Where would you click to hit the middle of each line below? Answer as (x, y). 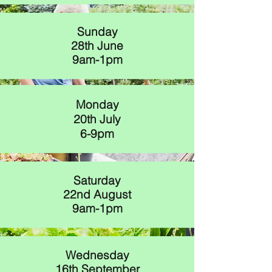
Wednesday (97, 255)
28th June (97, 46)
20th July (97, 119)
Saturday (97, 180)
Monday (97, 104)
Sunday (97, 32)
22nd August (97, 194)
